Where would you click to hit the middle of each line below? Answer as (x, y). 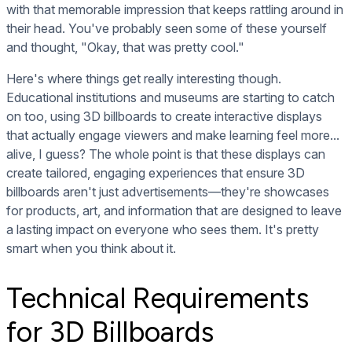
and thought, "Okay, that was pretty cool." (125, 48)
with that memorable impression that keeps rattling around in (175, 10)
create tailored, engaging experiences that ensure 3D (156, 173)
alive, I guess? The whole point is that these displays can (166, 154)
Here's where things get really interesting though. (144, 79)
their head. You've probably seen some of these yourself (167, 29)
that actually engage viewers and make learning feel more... (173, 136)
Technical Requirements (158, 299)
